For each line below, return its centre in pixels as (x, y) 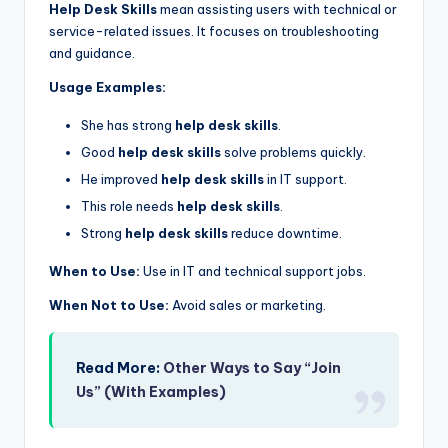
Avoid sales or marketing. (247, 305)
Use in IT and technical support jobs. (253, 271)
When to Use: (94, 271)
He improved (121, 178)
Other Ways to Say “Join (252, 368)
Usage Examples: (107, 86)
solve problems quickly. (293, 151)
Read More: (120, 368)
